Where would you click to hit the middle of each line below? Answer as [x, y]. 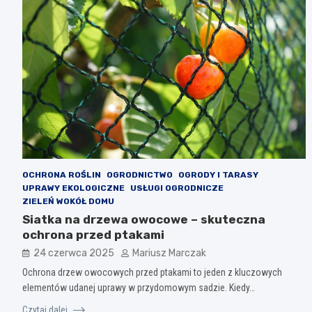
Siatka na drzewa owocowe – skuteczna [144, 219]
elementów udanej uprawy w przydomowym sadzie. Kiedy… [139, 287]
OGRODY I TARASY [218, 174]
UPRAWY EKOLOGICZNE [73, 188]
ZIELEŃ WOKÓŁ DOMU [68, 201]
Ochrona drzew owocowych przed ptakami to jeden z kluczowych [152, 272]
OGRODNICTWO [140, 174]
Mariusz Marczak [169, 253]
